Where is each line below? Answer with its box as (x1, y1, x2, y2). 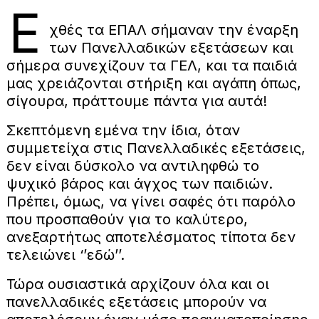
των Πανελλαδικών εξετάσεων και (48, 38, 293, 56)
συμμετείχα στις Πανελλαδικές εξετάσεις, (6, 139, 305, 157)
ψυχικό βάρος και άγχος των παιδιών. (6, 174, 273, 192)
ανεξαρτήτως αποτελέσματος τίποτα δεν (6, 228, 296, 246)
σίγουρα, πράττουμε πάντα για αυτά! (6, 92, 267, 110)
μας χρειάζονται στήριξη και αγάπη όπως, (6, 74, 301, 92)
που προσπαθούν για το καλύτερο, (6, 210, 248, 228)
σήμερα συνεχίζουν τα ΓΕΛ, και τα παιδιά (6, 56, 297, 74)
